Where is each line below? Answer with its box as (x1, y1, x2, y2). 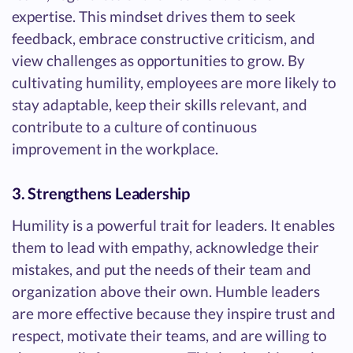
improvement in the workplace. (12, 139, 218, 158)
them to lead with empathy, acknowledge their (12, 237, 319, 256)
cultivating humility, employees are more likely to (12, 72, 336, 91)
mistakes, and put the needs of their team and (12, 259, 311, 278)
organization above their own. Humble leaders (12, 281, 320, 300)
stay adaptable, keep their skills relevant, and (12, 95, 307, 113)
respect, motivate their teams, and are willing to (12, 325, 327, 344)
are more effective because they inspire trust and (12, 303, 336, 322)
